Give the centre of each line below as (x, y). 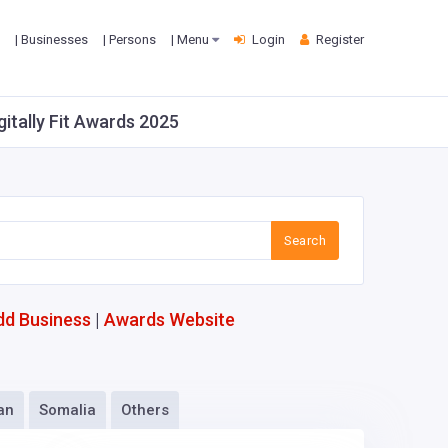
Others (145, 410)
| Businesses (51, 39)
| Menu (191, 39)
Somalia (67, 410)
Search (304, 240)
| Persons (129, 39)
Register (340, 39)
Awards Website (169, 319)
